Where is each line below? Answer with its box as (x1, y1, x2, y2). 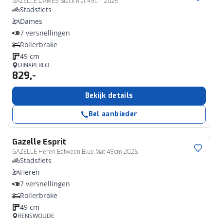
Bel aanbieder (88, 109, 138, 119)
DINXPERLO (18, 61, 49, 69)
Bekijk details (85, 91, 133, 100)
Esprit (43, 137, 66, 147)
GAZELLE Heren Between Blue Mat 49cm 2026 (12, 148, 138, 156)
